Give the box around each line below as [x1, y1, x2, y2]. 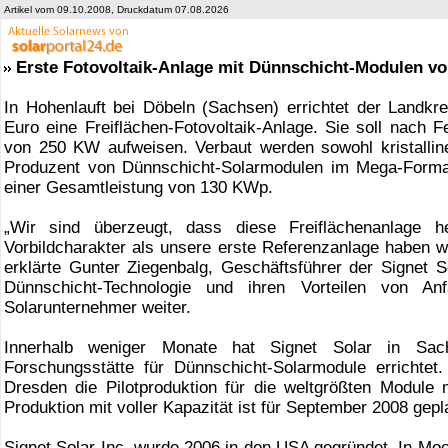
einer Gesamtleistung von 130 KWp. [4, 178, 273, 197]
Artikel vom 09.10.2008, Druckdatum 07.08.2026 [4, 4, 229, 15]
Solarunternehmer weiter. [4, 298, 191, 317]
